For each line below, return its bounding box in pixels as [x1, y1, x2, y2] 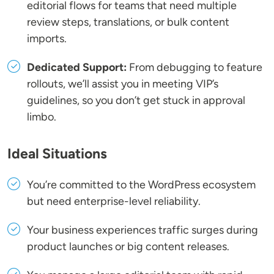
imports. [27, 32, 67, 46]
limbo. [27, 110, 56, 124]
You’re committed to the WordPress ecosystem [27, 178, 256, 192]
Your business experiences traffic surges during [27, 223, 258, 237]
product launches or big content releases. [27, 240, 229, 254]
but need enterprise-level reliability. [27, 194, 201, 209]
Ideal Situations [7, 145, 107, 163]
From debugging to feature [127, 61, 262, 75]
